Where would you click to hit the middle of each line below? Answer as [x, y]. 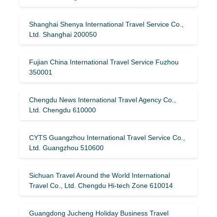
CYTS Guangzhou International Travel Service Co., [107, 137]
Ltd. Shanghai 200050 [63, 34]
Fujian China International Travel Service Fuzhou [104, 62]
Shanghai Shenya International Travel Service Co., [106, 24]
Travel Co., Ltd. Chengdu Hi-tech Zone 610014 [101, 185]
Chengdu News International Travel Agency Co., [102, 100]
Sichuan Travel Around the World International [100, 175]
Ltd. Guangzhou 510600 [66, 147]
